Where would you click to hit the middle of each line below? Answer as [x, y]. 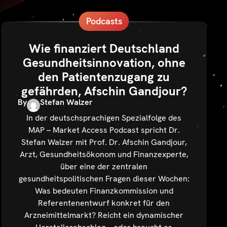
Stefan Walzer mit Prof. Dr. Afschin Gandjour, [104, 142]
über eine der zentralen [104, 166]
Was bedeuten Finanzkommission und [104, 191]
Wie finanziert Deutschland [104, 49]
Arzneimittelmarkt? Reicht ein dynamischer [104, 215]
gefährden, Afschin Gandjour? [104, 91]
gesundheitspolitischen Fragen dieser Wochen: [104, 178]
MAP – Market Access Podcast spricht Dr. [104, 130]
